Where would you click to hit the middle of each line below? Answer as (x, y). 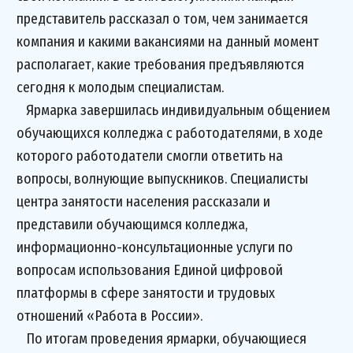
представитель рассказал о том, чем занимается (162, 19)
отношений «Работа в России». (111, 316)
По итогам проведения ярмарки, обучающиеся (162, 339)
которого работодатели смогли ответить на (150, 156)
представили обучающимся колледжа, (132, 225)
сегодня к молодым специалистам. (120, 87)
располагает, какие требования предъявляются (160, 65)
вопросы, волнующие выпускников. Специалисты (162, 179)
